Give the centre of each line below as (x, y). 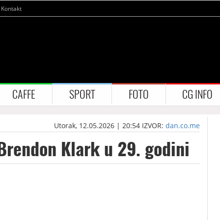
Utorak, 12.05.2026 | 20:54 (97, 125)
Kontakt (11, 9)
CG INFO (198, 94)
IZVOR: (154, 125)
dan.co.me (183, 125)
